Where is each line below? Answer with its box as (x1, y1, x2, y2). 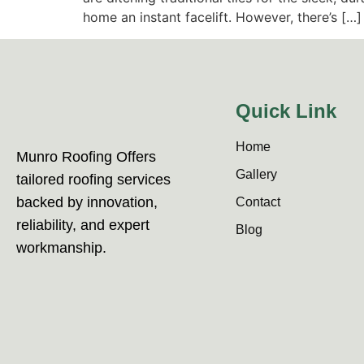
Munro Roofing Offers (16, 148, 156, 165)
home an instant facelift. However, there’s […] (83, 9, 362, 26)
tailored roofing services (16, 171, 171, 188)
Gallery (236, 167, 277, 181)
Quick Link (236, 99, 336, 122)
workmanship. (16, 239, 106, 256)
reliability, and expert (16, 216, 149, 233)
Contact (236, 194, 280, 209)
